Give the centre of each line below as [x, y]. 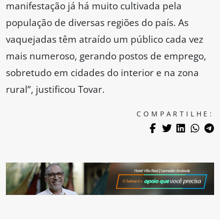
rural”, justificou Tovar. [55, 89]
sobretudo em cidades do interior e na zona [102, 73]
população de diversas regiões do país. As [97, 23]
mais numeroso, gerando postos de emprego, [106, 56]
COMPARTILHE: [175, 114]
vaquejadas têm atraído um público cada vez [105, 39]
